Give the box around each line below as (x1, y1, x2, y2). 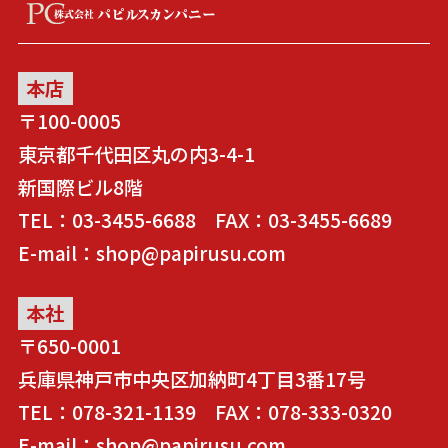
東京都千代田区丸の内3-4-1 (17, 139, 255, 168)
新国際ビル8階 (17, 172, 143, 201)
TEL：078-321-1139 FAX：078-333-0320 (17, 398, 392, 427)
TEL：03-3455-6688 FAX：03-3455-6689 (17, 205, 392, 234)
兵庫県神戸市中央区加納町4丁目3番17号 (17, 365, 366, 394)
